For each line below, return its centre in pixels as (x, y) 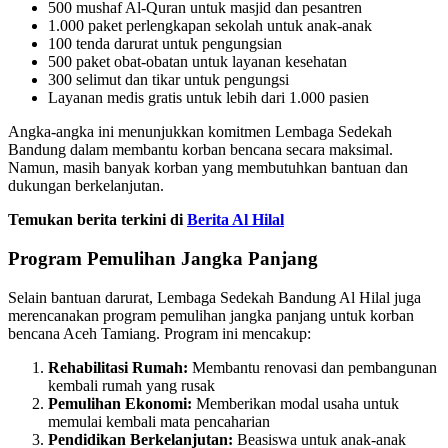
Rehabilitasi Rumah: (118, 367)
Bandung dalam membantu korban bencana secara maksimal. (200, 150)
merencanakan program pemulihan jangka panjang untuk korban (211, 315)
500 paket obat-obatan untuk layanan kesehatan (197, 62)
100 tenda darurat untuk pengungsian (165, 44)
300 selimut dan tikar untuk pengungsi (168, 80)
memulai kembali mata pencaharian (159, 421)
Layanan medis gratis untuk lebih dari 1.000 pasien (208, 98)
